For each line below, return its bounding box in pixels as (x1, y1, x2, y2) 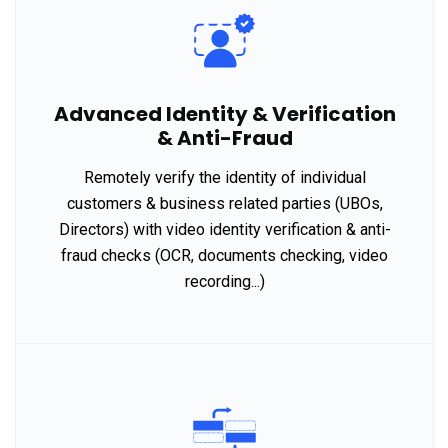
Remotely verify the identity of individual (83, 168, 366, 188)
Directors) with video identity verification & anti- (58, 220, 391, 240)
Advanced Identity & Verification (53, 100, 396, 129)
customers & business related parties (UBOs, (66, 194, 383, 214)
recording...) (184, 272, 265, 292)
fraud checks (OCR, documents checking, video (61, 246, 388, 266)
